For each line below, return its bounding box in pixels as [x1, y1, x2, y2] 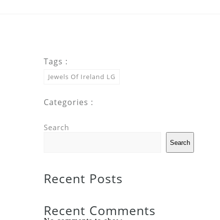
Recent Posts [44, 170, 123, 187]
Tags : [44, 56, 68, 67]
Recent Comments [44, 202, 156, 219]
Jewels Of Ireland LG [48, 72, 115, 82]
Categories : [44, 97, 93, 108]
